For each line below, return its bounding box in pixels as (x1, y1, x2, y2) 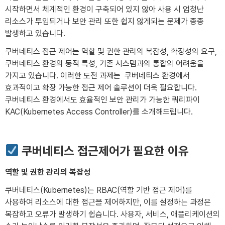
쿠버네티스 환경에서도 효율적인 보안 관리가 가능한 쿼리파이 (5, 95, 200, 104)
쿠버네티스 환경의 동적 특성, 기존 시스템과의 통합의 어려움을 (5, 59, 204, 68)
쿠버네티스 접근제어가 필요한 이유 (19, 144, 189, 158)
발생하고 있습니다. (5, 29, 67, 38)
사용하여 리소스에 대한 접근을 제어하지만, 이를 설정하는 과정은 (5, 197, 211, 207)
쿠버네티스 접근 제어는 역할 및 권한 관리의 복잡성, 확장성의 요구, (5, 47, 217, 56)
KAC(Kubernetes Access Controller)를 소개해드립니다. (5, 107, 195, 117)
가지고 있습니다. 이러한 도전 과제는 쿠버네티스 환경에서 (5, 71, 190, 80)
